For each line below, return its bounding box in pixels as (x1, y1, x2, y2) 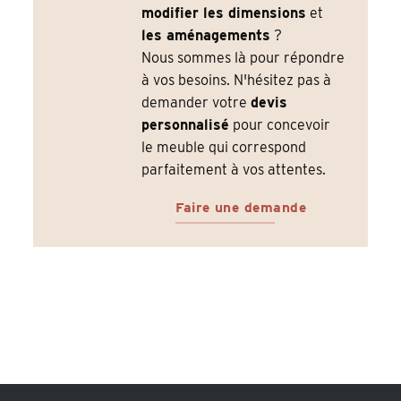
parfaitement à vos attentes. (141, 161, 327, 179)
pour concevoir (229, 116, 331, 134)
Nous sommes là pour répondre (141, 49, 346, 67)
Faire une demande (175, 199, 307, 217)
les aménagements (141, 27, 271, 45)
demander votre (141, 94, 252, 112)
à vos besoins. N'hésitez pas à (141, 72, 332, 90)
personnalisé (141, 116, 230, 134)
